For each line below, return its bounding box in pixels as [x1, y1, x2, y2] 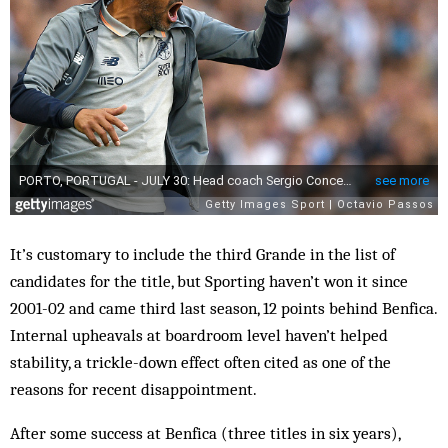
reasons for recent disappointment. [10, 378, 257, 399]
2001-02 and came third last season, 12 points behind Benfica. [10, 297, 437, 318]
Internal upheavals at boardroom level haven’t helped [10, 324, 388, 345]
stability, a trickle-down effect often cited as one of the [10, 351, 391, 372]
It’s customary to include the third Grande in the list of [10, 243, 395, 264]
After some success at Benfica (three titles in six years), [10, 422, 400, 443]
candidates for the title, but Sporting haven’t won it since [10, 270, 408, 291]
